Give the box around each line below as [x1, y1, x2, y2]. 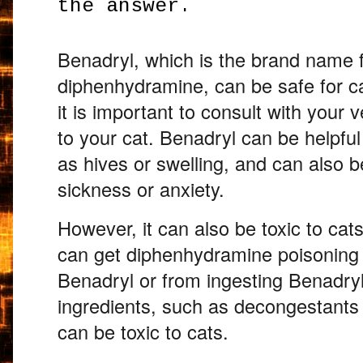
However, [58, 214, 138, 242]
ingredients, [58, 292, 157, 320]
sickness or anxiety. [58, 175, 225, 203]
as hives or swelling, [58, 149, 230, 177]
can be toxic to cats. [58, 318, 229, 346]
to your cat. [58, 123, 155, 152]
